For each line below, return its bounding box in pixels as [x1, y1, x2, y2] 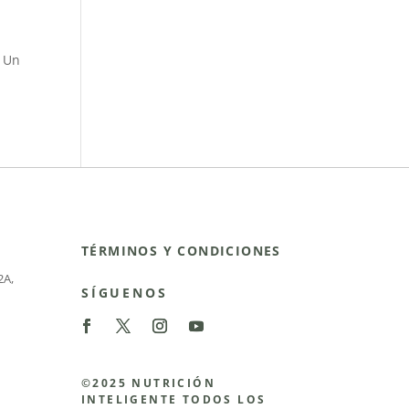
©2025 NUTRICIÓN [81, 374, 216, 391]
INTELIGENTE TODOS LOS [81, 391, 267, 407]
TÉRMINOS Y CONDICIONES [81, 242, 281, 260]
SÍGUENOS [81, 284, 168, 302]
